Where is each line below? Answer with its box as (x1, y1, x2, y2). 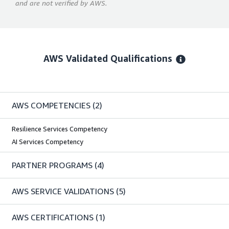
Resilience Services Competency (12, 125, 107, 133)
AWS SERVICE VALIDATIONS (12, 186, 114, 197)
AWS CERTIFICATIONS (12, 212, 94, 223)
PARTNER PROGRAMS (12, 160, 93, 171)
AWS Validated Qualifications (43, 53, 173, 64)
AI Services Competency (12, 138, 83, 146)
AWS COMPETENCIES (12, 100, 90, 111)
